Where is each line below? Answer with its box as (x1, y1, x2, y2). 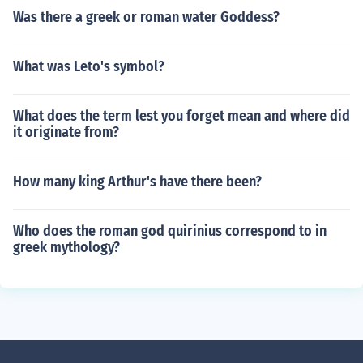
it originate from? (13, 123, 119, 141)
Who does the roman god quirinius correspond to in (13, 222, 327, 240)
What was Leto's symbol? (13, 58, 164, 75)
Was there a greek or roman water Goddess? (13, 8, 280, 26)
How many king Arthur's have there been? (13, 173, 262, 190)
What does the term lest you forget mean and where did (13, 107, 350, 125)
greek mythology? (13, 238, 120, 256)
